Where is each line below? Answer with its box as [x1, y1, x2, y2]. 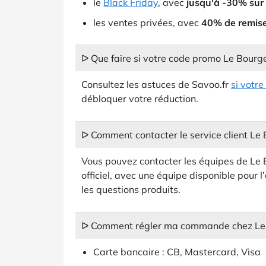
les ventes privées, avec [93, 17, 201, 28]
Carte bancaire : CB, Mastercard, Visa [93, 246, 261, 258]
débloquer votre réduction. [81, 93, 198, 104]
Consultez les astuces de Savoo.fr [81, 78, 231, 90]
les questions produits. [81, 183, 180, 195]
